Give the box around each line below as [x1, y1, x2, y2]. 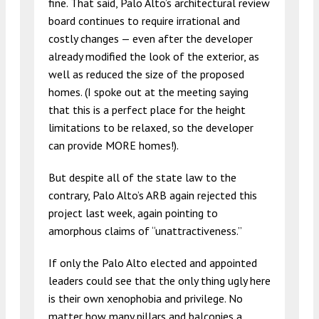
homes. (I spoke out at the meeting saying [48, 84, 249, 99]
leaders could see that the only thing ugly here [48, 273, 271, 288]
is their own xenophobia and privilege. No [48, 291, 243, 305]
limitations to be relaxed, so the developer [48, 120, 253, 135]
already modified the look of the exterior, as [48, 48, 259, 63]
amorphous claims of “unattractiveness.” [48, 223, 242, 238]
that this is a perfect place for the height [48, 102, 246, 117]
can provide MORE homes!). [48, 137, 179, 152]
